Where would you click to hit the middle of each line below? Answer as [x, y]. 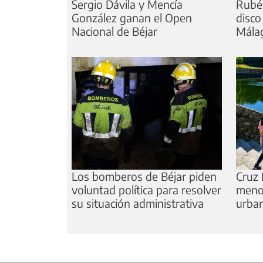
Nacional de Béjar [114, 31]
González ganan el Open [132, 18]
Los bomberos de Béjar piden [144, 176]
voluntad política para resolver [146, 190]
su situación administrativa [138, 203]
